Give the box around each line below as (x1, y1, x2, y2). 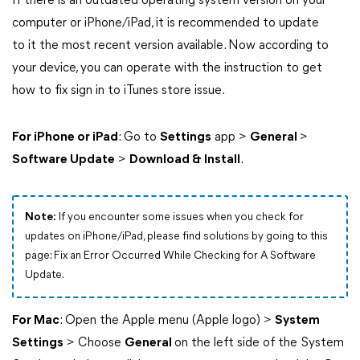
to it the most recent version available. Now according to (12, 39, 329, 52)
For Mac (12, 314, 59, 327)
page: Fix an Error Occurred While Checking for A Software (25, 250, 316, 262)
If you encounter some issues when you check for (56, 211, 304, 223)
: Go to (118, 131, 160, 144)
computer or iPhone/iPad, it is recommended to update (12, 17, 319, 30)
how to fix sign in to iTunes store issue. (12, 84, 225, 97)
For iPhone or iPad (12, 131, 118, 144)
